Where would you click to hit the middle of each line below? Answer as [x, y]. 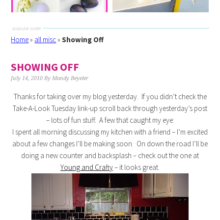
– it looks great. [136, 167]
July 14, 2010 [27, 78]
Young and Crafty [87, 167]
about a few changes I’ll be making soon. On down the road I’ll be [110, 144]
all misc [45, 40]
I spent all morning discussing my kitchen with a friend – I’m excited [110, 132]
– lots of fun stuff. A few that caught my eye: [110, 120]
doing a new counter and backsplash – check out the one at [110, 155]
